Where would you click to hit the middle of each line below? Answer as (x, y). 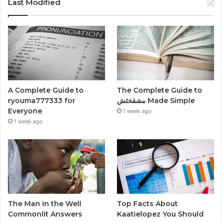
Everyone (25, 111)
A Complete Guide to (46, 90)
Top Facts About (148, 204)
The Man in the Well (45, 204)
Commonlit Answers (45, 214)
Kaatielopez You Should (161, 214)
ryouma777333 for (42, 101)
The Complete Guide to (160, 90)
